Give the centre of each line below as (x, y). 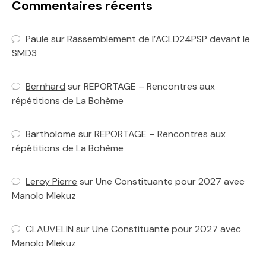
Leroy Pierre (52, 182)
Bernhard (46, 87)
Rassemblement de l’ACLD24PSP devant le (159, 39)
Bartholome (51, 134)
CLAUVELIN (50, 229)
